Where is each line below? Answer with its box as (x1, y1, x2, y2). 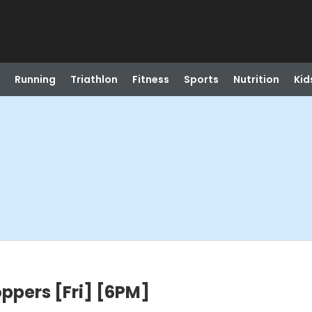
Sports (183, 72, 219, 86)
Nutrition (233, 72, 279, 86)
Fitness (132, 72, 169, 86)
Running (14, 72, 56, 86)
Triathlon (70, 72, 118, 86)
